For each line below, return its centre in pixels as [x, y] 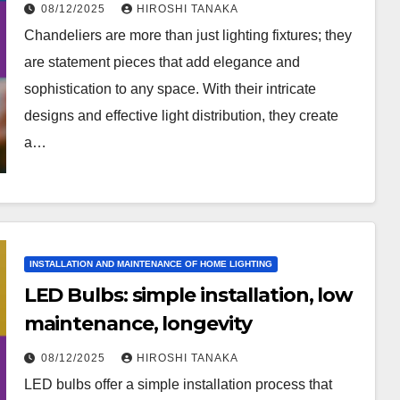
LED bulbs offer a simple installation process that [178, 384]
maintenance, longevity [137, 323]
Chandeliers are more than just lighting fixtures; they [187, 35]
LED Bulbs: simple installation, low [188, 295]
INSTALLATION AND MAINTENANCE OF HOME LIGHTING [150, 263]
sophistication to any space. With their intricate [170, 89]
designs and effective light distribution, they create [181, 116]
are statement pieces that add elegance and [162, 62]
